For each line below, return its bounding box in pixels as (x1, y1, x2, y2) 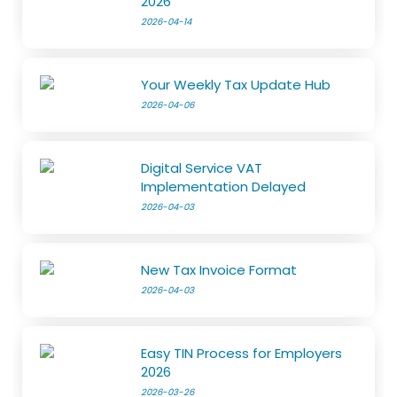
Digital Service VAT (141, 158, 263, 177)
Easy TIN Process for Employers (141, 343, 343, 362)
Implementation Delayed (141, 176, 307, 196)
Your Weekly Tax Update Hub (141, 74, 331, 94)
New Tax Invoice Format (141, 260, 298, 279)
